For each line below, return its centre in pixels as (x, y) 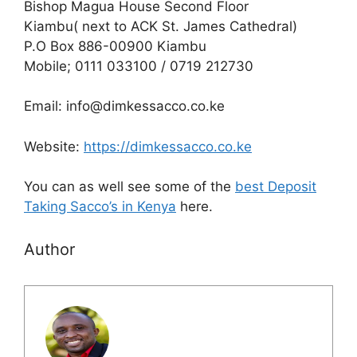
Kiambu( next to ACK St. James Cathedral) (161, 26)
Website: (54, 146)
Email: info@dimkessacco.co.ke (124, 106)
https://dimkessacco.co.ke (168, 146)
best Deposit (276, 187)
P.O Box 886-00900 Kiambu (115, 46)
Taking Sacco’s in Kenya (100, 207)
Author (49, 249)
